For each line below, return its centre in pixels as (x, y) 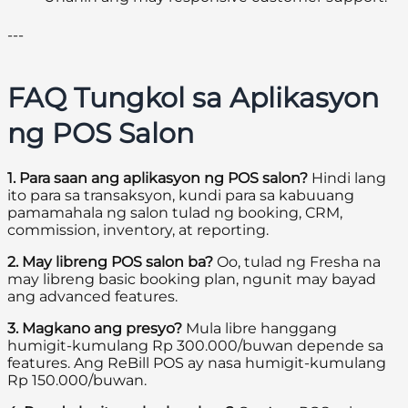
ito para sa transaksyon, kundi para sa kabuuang (181, 196)
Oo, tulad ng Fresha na (297, 262)
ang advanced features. (92, 297)
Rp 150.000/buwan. (77, 381)
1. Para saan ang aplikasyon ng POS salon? (158, 178)
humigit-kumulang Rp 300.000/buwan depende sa (195, 346)
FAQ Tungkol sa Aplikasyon (193, 98)
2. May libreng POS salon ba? (110, 262)
